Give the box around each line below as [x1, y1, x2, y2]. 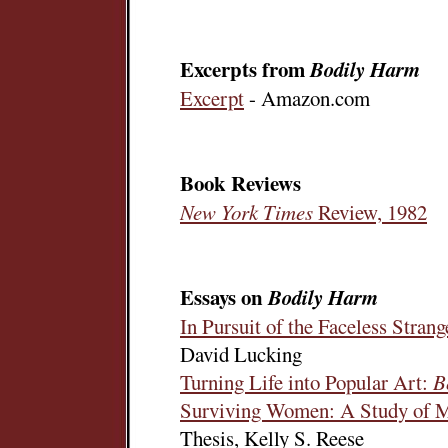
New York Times [180, 198, 313, 226]
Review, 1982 [313, 198, 427, 226]
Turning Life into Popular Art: [180, 368, 433, 396]
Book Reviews [180, 168, 301, 198]
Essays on [180, 282, 268, 312]
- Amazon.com [244, 84, 370, 112]
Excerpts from [180, 54, 310, 84]
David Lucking [180, 340, 302, 368]
